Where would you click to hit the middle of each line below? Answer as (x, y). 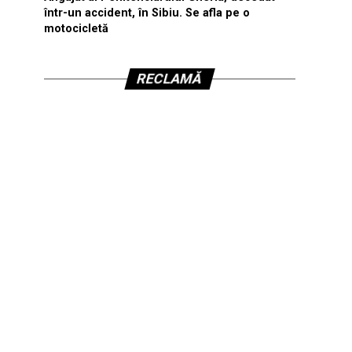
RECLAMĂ (170, 79)
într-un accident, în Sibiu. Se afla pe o (147, 13)
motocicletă (76, 29)
